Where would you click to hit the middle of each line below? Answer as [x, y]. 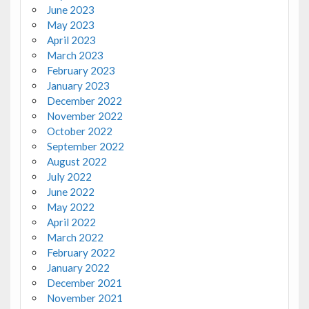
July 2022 [69, 177]
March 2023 [75, 56]
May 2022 [70, 207]
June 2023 [70, 10]
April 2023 [71, 40]
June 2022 [70, 192]
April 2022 [71, 222]
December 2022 [84, 101]
